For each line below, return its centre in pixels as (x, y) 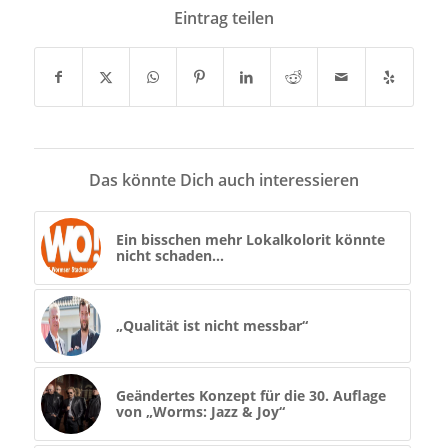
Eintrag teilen (223, 18)
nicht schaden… (169, 256)
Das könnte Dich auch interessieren (223, 180)
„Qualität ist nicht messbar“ (211, 326)
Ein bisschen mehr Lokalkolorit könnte (250, 240)
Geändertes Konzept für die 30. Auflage (250, 396)
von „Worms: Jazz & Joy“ (200, 412)
